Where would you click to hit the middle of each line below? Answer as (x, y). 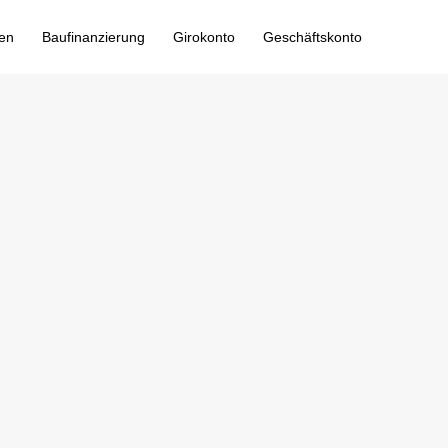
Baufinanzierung (93, 37)
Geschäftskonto (312, 37)
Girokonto (204, 37)
